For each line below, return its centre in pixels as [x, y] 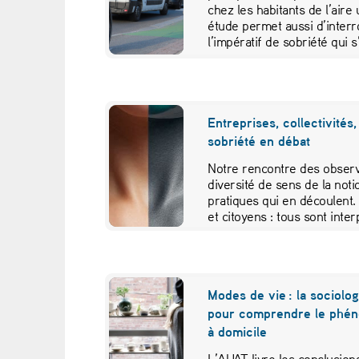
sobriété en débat [260, 141]
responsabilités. [251, 232]
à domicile [238, 331]
